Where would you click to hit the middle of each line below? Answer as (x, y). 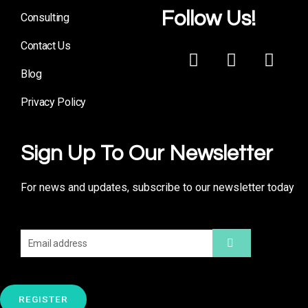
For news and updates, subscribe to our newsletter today (157, 188)
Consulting (45, 18)
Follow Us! (208, 20)
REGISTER (43, 299)
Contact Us (46, 46)
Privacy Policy (54, 102)
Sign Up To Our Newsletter (147, 154)
